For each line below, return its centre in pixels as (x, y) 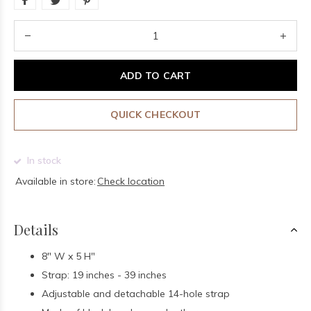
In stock (43, 160)
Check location (131, 181)
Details (36, 229)
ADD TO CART (155, 75)
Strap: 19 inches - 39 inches (104, 275)
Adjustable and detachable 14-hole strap (136, 294)
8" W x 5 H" (68, 256)
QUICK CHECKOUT (155, 115)
